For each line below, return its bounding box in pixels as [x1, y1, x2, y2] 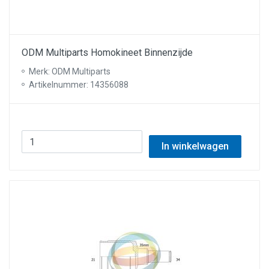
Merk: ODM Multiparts [29, 67, 110, 76]
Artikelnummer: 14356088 [29, 80, 128, 89]
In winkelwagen [161, 141, 229, 152]
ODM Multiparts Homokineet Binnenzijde [22, 47, 193, 58]
